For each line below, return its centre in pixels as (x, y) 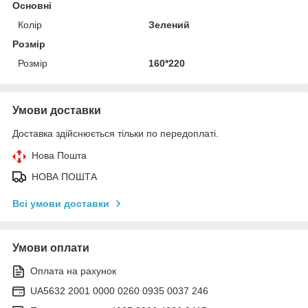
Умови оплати (51, 247)
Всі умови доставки (61, 203)
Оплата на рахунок (73, 271)
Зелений (169, 24)
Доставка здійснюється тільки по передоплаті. (115, 133)
